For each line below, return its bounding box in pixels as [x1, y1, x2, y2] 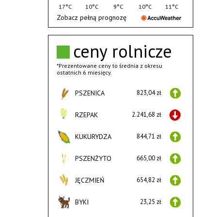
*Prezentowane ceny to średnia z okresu [56, 62, 162, 70]
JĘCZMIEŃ [75, 176, 104, 185]
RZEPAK [75, 110, 98, 120]
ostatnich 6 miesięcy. [56, 69, 112, 77]
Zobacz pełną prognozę [56, 13, 126, 22]
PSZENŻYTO [75, 154, 111, 163]
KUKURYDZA [75, 132, 111, 141]
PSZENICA [75, 89, 105, 98]
